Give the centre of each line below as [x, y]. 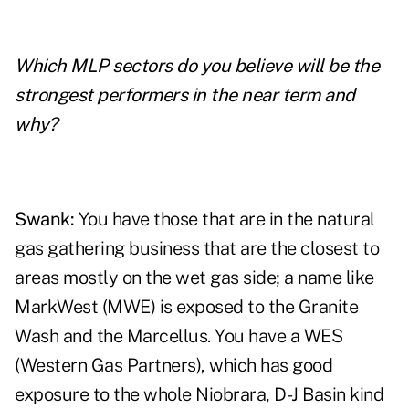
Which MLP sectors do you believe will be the [197, 66]
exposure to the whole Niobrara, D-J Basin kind [199, 395]
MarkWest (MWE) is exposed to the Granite [186, 307]
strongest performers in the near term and [185, 95]
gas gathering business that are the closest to [197, 249]
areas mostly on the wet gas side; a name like [194, 278]
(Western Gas [71, 366]
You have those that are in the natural [226, 220]
